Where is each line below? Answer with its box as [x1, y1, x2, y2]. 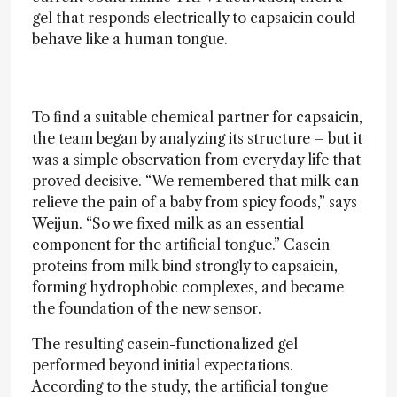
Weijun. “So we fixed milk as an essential [32, 214, 304, 232]
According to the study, [32, 377, 191, 395]
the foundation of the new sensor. [32, 299, 261, 317]
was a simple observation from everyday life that [32, 150, 361, 168]
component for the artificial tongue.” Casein [32, 235, 330, 253]
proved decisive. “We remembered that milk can [32, 171, 359, 190]
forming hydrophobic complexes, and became [32, 277, 344, 296]
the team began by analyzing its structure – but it [32, 128, 362, 147]
